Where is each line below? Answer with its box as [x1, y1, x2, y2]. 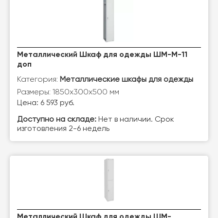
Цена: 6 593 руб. [17, 99, 74, 107]
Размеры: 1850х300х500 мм [17, 87, 119, 96]
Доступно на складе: [17, 116, 96, 124]
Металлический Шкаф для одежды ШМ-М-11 [17, 51, 187, 59]
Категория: [17, 74, 60, 84]
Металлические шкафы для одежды [60, 76, 193, 84]
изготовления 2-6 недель [17, 125, 109, 133]
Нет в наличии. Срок [96, 116, 174, 124]
